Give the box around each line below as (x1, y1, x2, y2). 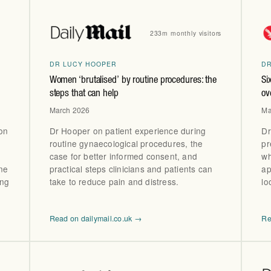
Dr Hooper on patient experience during (49, 124, 206, 137)
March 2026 (49, 105, 90, 116)
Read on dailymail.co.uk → (49, 212, 142, 224)
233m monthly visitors (149, 28, 222, 38)
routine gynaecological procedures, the (49, 137, 203, 149)
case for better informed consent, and (49, 149, 198, 162)
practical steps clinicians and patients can (49, 162, 213, 175)
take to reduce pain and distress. (49, 175, 179, 188)
